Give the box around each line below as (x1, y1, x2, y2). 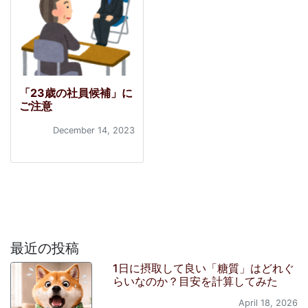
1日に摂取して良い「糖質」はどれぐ (113, 261, 295, 276)
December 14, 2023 (53, 125, 135, 136)
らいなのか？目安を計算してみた (113, 274, 278, 289)
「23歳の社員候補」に (19, 86, 133, 100)
